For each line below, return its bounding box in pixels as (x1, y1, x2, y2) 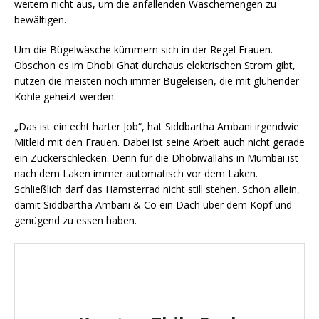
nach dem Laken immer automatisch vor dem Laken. (14, 167, 258, 180)
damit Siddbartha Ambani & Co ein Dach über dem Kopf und (14, 198, 292, 211)
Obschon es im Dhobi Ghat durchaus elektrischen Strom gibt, (14, 58, 296, 72)
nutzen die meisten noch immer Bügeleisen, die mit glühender (14, 74, 299, 88)
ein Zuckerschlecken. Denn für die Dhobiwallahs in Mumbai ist (14, 151, 298, 164)
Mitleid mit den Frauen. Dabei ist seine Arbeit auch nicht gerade (14, 135, 305, 149)
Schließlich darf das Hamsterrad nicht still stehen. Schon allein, (14, 182, 300, 196)
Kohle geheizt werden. (14, 90, 116, 103)
